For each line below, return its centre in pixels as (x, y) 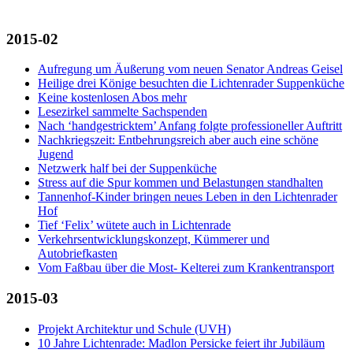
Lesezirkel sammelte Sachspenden (123, 112)
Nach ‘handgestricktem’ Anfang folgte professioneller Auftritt (190, 126)
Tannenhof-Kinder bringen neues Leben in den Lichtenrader (188, 197)
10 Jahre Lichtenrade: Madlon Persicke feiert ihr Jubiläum (181, 343)
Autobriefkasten (78, 254)
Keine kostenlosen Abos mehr (112, 98)
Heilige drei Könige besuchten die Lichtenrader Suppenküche (191, 84)
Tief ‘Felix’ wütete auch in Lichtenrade (134, 225)
